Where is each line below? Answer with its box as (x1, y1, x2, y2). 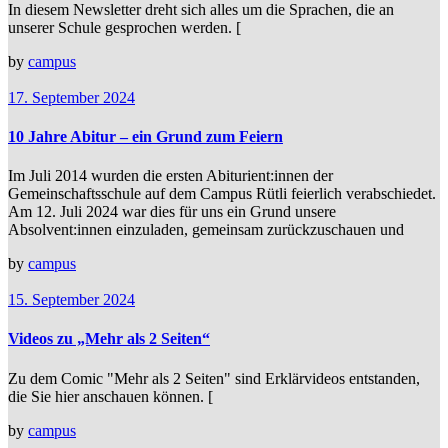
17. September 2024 (8, 88, 135, 106)
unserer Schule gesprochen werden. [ (8, 18, 241, 36)
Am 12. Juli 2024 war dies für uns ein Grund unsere (8, 203, 336, 221)
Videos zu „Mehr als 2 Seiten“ (8, 330, 210, 348)
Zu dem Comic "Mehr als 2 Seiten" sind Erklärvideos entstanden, (8, 369, 420, 387)
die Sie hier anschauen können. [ (8, 387, 213, 405)
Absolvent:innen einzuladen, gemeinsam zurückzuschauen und (8, 221, 404, 239)
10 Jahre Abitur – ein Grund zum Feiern (8, 127, 283, 145)
